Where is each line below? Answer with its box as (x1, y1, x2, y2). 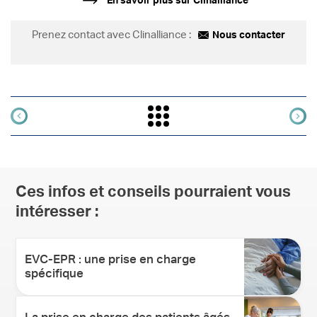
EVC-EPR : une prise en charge (25, 253, 197, 265)
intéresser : (16, 204, 99, 220)
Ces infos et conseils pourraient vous (16, 184, 292, 200)
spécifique (25, 267, 84, 279)
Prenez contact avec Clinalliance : (32, 29, 191, 40)
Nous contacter (212, 30, 285, 40)
